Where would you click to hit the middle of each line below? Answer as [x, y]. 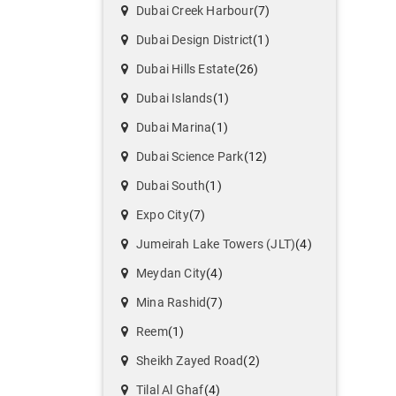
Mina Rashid [171, 303]
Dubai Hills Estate [186, 69]
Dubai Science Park [190, 157]
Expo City [163, 215]
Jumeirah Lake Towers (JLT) [216, 244]
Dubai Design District [195, 40]
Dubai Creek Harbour [195, 11]
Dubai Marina [174, 128]
